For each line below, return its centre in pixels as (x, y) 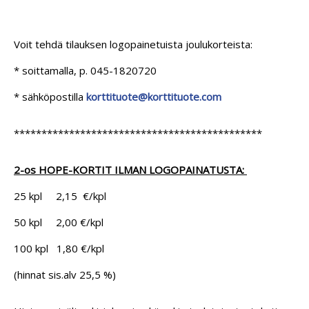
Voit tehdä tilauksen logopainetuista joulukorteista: (133, 44)
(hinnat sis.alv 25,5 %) (65, 274)
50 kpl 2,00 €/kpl (59, 222)
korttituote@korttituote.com (154, 96)
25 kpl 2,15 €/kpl (60, 196)
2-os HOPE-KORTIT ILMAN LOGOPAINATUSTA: (130, 169)
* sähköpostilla (50, 96)
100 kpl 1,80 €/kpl (59, 248)
